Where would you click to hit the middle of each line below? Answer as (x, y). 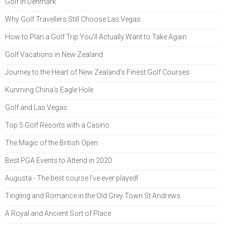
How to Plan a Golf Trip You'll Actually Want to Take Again (96, 37)
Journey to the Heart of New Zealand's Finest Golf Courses (97, 72)
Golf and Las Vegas (36, 107)
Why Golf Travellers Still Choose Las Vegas (73, 19)
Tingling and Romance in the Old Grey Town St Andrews (93, 195)
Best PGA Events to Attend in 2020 (59, 160)
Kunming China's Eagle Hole (49, 90)
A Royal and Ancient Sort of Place (58, 213)
